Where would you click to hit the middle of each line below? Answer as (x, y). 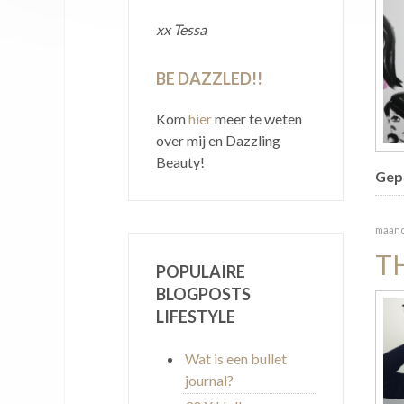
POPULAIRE (201, 271)
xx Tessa (183, 29)
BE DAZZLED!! (209, 78)
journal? (209, 380)
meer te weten (257, 118)
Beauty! (180, 161)
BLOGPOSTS (203, 294)
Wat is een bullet (236, 358)
